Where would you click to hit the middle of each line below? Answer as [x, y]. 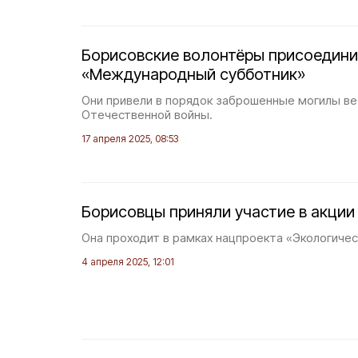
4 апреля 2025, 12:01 [128, 262]
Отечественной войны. [147, 115]
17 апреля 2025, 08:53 [130, 139]
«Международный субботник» [193, 74]
